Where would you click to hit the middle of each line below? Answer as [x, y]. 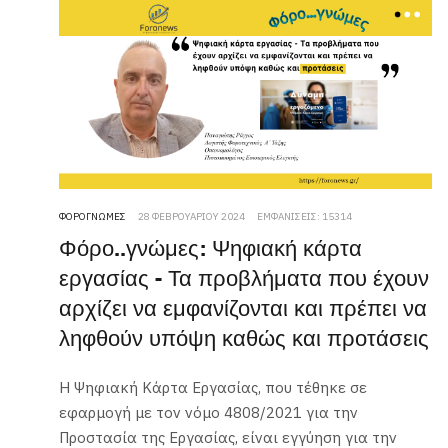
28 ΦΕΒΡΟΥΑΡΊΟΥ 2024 [192, 217]
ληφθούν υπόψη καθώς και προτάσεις [244, 340]
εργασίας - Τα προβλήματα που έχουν [244, 280]
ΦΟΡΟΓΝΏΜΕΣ [93, 217]
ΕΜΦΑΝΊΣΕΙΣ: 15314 [305, 217]
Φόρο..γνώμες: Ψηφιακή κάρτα [211, 250]
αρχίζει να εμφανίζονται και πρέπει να [243, 310]
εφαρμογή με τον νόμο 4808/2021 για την [209, 413]
